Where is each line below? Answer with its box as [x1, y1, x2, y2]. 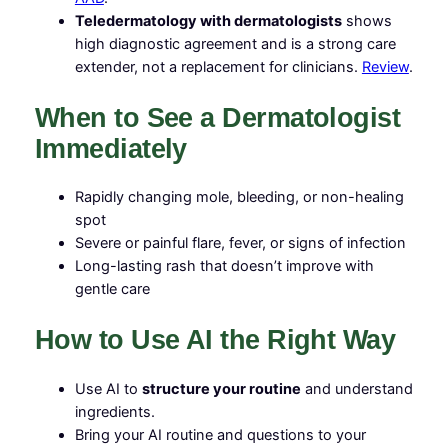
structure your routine [141, 379, 301, 398]
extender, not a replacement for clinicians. [74, 58, 362, 77]
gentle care [74, 280, 150, 299]
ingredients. [74, 402, 155, 421]
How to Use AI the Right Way [34, 324, 396, 356]
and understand [300, 379, 413, 398]
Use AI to [74, 379, 142, 398]
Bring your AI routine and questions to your [74, 425, 366, 444]
